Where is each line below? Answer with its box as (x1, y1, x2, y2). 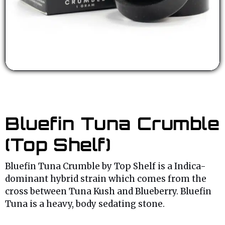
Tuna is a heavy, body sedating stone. (5, 198, 165, 210)
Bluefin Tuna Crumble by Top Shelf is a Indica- (5, 161, 206, 172)
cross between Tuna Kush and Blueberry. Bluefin (5, 186, 211, 197)
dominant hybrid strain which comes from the (5, 173, 206, 185)
